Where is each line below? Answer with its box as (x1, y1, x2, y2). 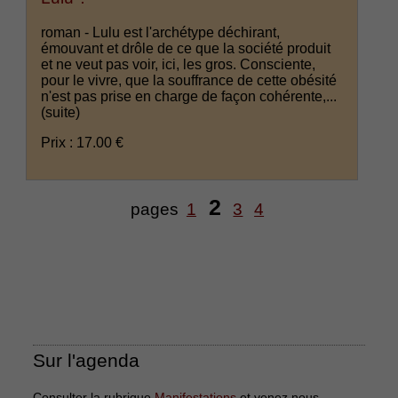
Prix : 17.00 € (41, 135, 124, 151)
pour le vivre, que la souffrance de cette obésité (41, 73, 338, 89)
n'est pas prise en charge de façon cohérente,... (41, 89, 338, 105)
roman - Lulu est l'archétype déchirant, (41, 25, 281, 41)
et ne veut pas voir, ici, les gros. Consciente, (41, 57, 316, 73)
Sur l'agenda (33, 350, 140, 371)
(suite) (41, 105, 81, 121)
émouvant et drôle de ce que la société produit (41, 41, 331, 57)
